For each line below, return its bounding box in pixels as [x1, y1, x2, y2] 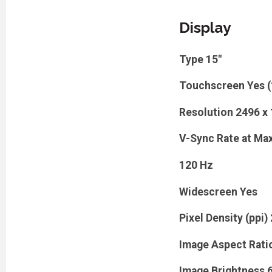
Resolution [178, 106, 233, 118]
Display [178, 19, 231, 37]
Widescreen [178, 185, 237, 198]
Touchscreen [178, 80, 245, 92]
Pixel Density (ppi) [178, 212, 268, 225]
